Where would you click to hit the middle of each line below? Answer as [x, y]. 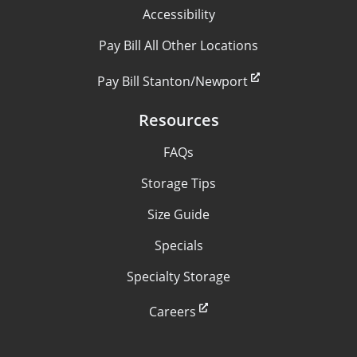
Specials [178, 245]
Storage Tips [178, 183]
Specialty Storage [178, 276]
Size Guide [178, 214]
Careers [172, 312]
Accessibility [178, 15]
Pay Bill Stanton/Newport [172, 81]
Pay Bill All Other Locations [178, 46]
